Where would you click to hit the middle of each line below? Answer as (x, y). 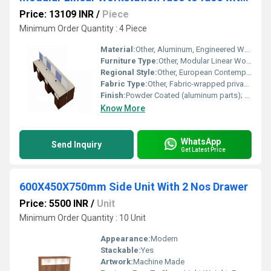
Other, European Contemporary (202, 72)
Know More (123, 108)
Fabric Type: (124, 84)
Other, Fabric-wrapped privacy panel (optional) (196, 84)
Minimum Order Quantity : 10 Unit (83, 218)
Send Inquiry (77, 145)
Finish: (113, 95)
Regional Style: (129, 72)
